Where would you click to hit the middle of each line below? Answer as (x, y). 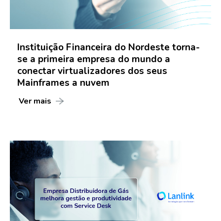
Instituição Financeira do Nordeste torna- (109, 47)
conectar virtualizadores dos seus (92, 71)
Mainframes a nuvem (63, 83)
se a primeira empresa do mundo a (94, 59)
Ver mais (35, 101)
